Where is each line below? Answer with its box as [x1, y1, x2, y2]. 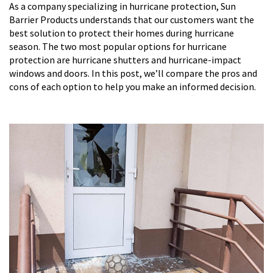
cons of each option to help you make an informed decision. [9, 80, 256, 93]
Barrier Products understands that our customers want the [9, 13, 254, 26]
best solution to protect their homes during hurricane [9, 27, 234, 40]
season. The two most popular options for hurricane [9, 40, 227, 53]
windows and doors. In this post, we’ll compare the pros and [9, 67, 257, 80]
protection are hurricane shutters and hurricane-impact [9, 54, 241, 66]
